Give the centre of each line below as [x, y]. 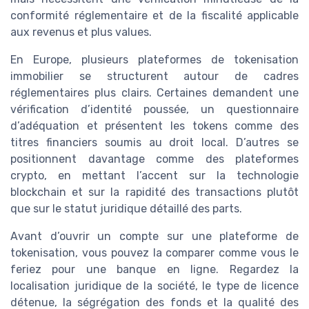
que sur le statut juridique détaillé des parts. [126, 208]
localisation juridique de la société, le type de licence [154, 286]
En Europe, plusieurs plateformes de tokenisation [154, 59]
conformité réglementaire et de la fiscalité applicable [154, 15]
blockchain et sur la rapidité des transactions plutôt [154, 192]
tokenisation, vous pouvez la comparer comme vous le [154, 252]
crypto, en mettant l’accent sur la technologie [154, 175]
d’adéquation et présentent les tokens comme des [154, 126]
